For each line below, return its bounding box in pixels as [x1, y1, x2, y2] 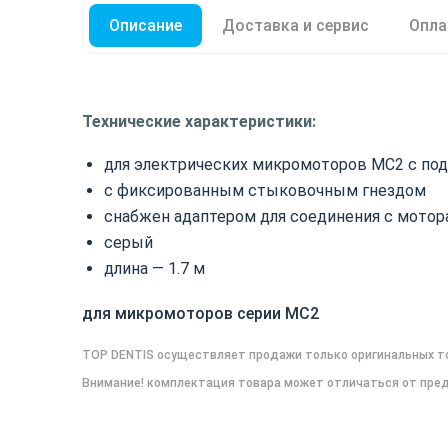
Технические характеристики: [82, 112, 316, 131]
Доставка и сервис [222, 16, 369, 35]
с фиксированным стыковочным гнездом [104, 181, 426, 200]
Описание [109, 16, 182, 35]
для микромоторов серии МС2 [82, 304, 319, 323]
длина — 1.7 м [104, 259, 205, 278]
